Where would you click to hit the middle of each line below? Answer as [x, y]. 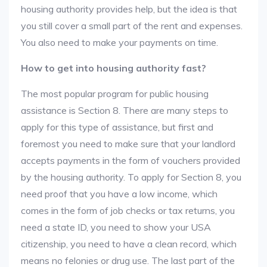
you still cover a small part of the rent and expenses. [132, 26]
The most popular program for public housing [115, 94]
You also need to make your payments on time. [119, 42]
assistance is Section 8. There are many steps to [125, 110]
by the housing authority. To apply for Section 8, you [131, 177]
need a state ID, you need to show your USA [116, 227]
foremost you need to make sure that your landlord [128, 144]
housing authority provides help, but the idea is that [129, 9]
